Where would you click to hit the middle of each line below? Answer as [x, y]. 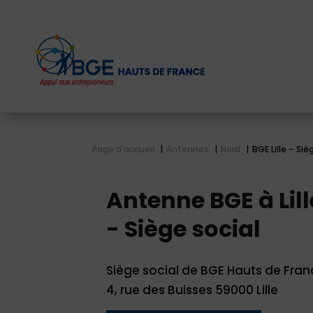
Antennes [188, 150]
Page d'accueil [123, 150]
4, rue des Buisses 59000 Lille [192, 290]
